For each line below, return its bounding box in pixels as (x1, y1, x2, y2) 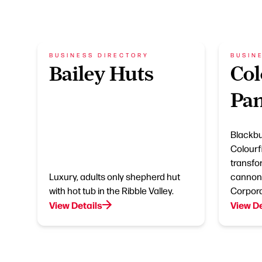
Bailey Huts (49, 62, 154, 85)
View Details (49, 198, 102, 211)
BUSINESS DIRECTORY (49, 51, 149, 58)
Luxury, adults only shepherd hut (49, 170, 180, 182)
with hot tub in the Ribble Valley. (49, 184, 174, 196)
